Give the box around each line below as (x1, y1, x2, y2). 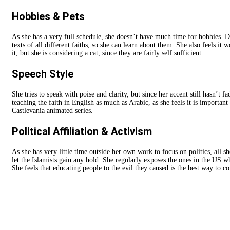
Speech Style (12, 67, 73, 80)
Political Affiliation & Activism (12, 125, 152, 138)
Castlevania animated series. (12, 106, 93, 114)
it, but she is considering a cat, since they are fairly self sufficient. (12, 49, 203, 57)
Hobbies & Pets (12, 10, 85, 23)
